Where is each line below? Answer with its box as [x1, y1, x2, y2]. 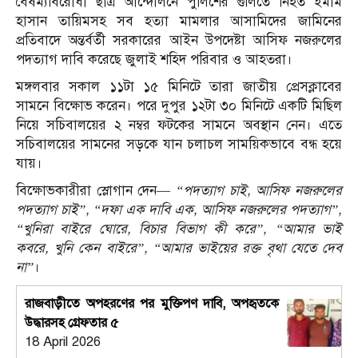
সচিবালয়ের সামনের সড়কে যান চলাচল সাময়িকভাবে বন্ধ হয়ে [16, 136, 342, 153]
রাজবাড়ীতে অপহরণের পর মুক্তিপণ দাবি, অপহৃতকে [25, 296, 280, 312]
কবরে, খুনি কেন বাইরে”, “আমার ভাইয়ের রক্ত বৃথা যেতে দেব [16, 240, 342, 257]
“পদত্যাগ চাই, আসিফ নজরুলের [176, 182, 342, 200]
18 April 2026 [25, 333, 101, 351]
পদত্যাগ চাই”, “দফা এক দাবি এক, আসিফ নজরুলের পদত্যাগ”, [16, 201, 342, 219]
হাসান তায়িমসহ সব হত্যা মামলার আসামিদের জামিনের [16, 13, 342, 30]
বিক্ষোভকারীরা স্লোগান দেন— [16, 182, 176, 200]
